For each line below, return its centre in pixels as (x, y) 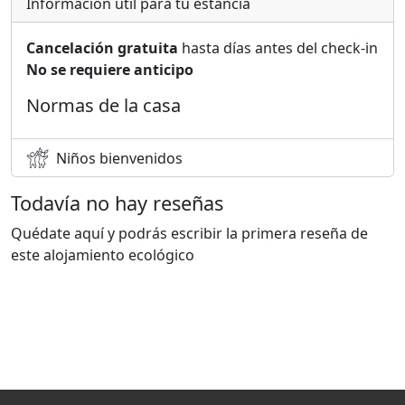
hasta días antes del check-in (278, 48)
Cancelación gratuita (102, 48)
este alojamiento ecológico (103, 255)
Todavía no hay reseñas (117, 203)
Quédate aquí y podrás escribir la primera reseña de (189, 234)
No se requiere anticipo (110, 70)
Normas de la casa (104, 106)
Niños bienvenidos (119, 158)
